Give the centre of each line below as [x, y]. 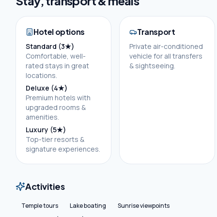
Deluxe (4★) [47, 88]
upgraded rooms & [56, 107]
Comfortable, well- [56, 56]
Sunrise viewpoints [144, 206]
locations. [41, 75]
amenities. [42, 117]
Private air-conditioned [166, 46]
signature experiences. [63, 149]
